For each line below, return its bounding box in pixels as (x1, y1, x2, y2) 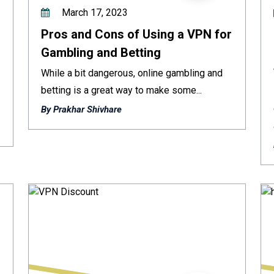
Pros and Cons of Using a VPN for (41, 27, 232, 42)
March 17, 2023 (59, 7, 128, 18)
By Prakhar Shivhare (41, 104, 122, 115)
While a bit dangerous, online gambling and (41, 67, 223, 79)
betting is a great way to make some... (41, 84, 202, 96)
